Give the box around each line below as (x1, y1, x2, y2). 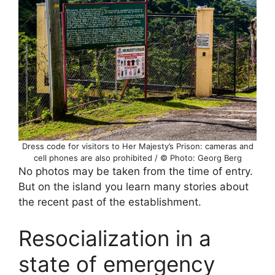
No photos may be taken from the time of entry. (18, 165, 253, 177)
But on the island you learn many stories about (18, 180, 249, 193)
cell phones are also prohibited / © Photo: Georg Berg (33, 152, 242, 163)
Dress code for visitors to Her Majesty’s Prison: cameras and (21, 141, 254, 151)
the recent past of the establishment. (18, 195, 201, 208)
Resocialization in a (18, 225, 211, 252)
